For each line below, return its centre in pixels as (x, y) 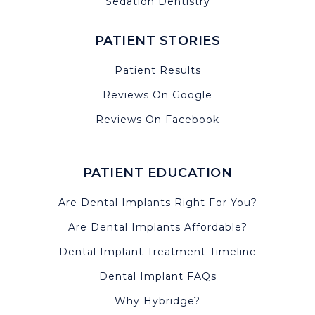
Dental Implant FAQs (157, 276)
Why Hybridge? (157, 301)
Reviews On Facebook (157, 119)
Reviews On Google (157, 95)
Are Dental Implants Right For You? (157, 202)
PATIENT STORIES (157, 40)
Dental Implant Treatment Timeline (157, 251)
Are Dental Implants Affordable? (157, 227)
